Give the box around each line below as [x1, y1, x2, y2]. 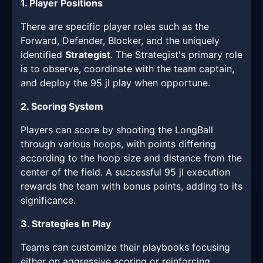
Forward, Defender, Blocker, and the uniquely [21, 35, 220, 47]
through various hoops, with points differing [21, 138, 216, 150]
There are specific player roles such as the [21, 21, 209, 33]
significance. [21, 194, 76, 207]
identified [21, 49, 65, 61]
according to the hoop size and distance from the [21, 152, 242, 164]
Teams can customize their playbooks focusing [21, 241, 230, 254]
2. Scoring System [21, 100, 103, 113]
